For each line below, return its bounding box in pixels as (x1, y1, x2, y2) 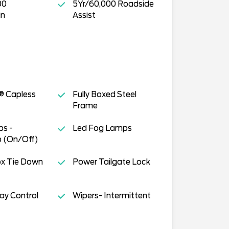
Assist (72, 10, 96, 20)
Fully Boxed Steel (72, 89, 136, 99)
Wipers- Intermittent (72, 191, 151, 200)
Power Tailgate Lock (72, 157, 150, 167)
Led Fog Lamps (72, 123, 132, 133)
